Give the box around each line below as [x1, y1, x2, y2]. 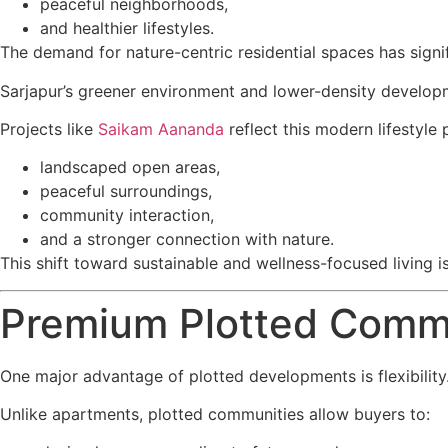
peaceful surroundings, [40, 181, 212, 202]
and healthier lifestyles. [40, 18, 214, 39]
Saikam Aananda [98, 118, 224, 139]
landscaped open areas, [40, 157, 220, 178]
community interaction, [40, 205, 214, 226]
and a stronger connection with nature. [40, 229, 334, 250]
